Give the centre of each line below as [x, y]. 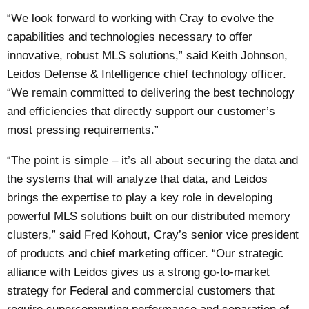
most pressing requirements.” [83, 130]
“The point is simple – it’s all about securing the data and [153, 160]
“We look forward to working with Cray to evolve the [141, 18]
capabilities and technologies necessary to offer [130, 37]
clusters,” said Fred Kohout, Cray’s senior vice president [153, 235]
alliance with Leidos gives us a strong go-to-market [139, 272]
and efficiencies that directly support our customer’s [141, 111]
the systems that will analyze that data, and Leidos [138, 179]
